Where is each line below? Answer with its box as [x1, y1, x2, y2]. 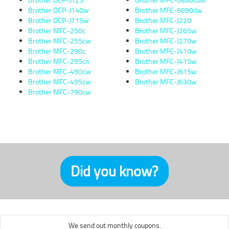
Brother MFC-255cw [28, 36, 91, 45]
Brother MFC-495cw [28, 77, 91, 86]
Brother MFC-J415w [135, 56, 197, 66]
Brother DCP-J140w [28, 5, 89, 15]
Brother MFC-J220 [135, 15, 191, 25]
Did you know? [71, 161, 158, 181]
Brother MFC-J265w [135, 26, 197, 35]
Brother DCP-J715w [28, 15, 89, 25]
